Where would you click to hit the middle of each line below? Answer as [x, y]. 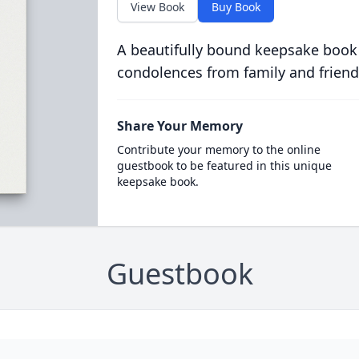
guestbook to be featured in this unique [224, 165]
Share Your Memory [179, 126]
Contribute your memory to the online [218, 149]
